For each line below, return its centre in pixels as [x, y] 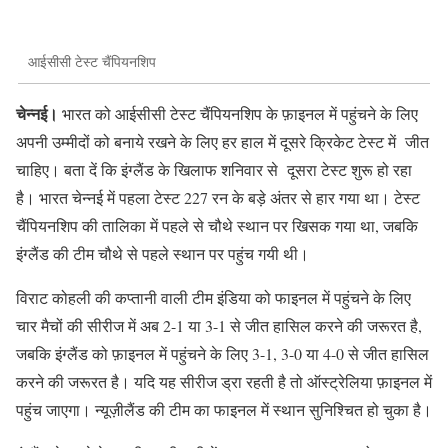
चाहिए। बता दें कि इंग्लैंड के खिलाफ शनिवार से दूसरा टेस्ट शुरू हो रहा [214, 169]
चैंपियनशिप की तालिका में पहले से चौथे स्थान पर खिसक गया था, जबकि [217, 225]
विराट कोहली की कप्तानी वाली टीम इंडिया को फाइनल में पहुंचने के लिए [213, 297]
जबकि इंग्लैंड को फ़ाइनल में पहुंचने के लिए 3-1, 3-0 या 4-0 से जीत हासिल [222, 353]
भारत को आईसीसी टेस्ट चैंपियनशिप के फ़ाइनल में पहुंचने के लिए [238, 113]
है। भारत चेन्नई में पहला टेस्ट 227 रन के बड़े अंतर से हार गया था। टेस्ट [218, 197]
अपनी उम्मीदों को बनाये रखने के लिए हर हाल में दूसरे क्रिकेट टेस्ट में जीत [222, 141]
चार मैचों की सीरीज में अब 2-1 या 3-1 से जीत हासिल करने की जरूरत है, [219, 325]
